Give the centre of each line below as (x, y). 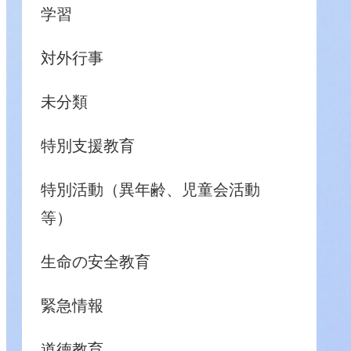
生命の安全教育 (96, 262)
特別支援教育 (88, 146)
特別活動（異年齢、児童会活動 (158, 190)
